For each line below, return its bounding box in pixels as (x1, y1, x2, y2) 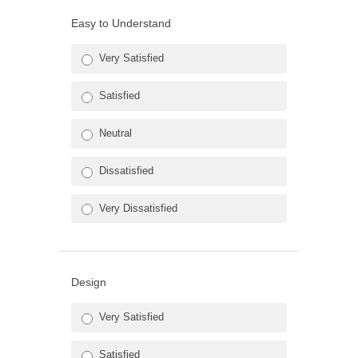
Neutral (99, 126, 132, 139)
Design (71, 276, 106, 289)
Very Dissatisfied (99, 201, 177, 214)
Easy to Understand (71, 17, 171, 30)
